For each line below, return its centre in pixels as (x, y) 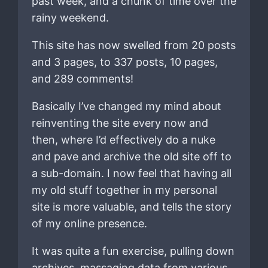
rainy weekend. (70, 18)
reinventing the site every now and (120, 123)
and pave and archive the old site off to (131, 157)
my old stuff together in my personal (124, 190)
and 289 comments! (82, 79)
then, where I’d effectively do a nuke (123, 140)
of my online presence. (89, 224)
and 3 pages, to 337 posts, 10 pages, (124, 62)
